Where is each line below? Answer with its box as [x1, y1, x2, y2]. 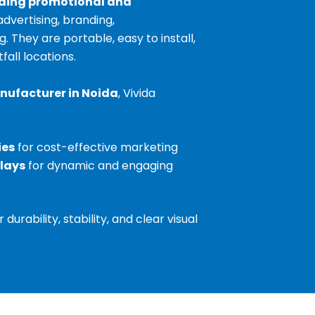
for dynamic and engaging [25, 157, 173, 174]
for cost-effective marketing [14, 139, 178, 156]
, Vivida [117, 84, 155, 101]
